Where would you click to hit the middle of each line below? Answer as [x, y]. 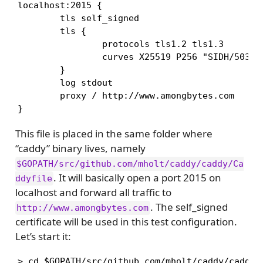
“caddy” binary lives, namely [80, 148]
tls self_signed [78, 18]
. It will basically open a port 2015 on [138, 177]
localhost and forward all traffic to [93, 192]
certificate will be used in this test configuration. [126, 221]
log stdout [65, 82]
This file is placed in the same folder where [114, 133]
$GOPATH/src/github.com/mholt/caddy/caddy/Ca [130, 163]
